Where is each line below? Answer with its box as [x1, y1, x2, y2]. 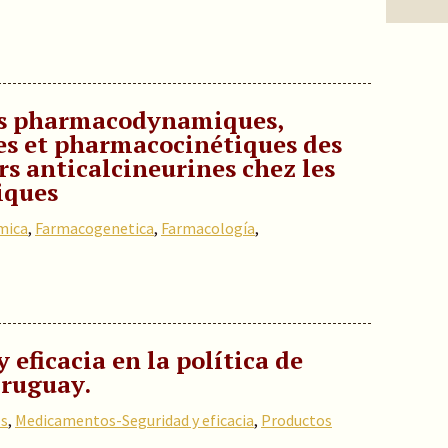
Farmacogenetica [35, 218, 154, 238]
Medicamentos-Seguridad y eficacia [15, 410, 254, 430]
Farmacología [161, 218, 255, 238]
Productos [261, 410, 332, 430]
